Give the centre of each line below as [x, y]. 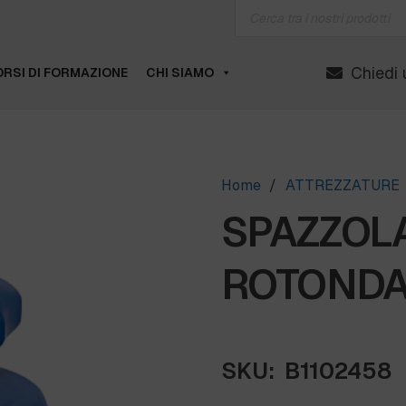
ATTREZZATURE [342, 186]
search [255, 14]
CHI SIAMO [179, 72]
